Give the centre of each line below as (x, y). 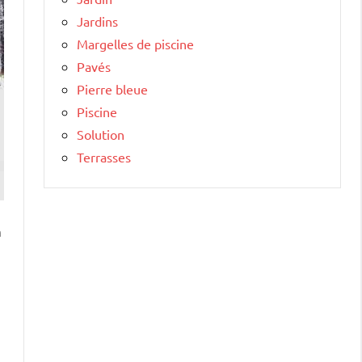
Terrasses (104, 156)
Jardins (97, 21)
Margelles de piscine (135, 43)
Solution (101, 134)
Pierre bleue (112, 88)
